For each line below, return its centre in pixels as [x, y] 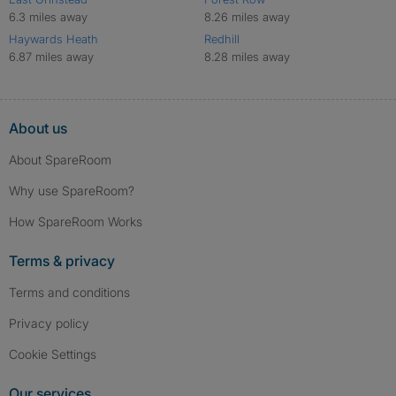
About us [38, 128]
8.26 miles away [247, 16]
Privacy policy [49, 323]
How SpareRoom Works [76, 221]
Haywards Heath [53, 38]
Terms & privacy [62, 261]
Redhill [221, 38]
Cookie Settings [57, 354]
